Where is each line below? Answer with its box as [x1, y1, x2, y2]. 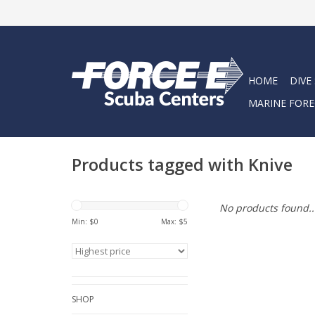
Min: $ [72, 217, 94, 226]
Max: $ [161, 217, 184, 226]
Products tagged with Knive [72, 153, 292, 176]
